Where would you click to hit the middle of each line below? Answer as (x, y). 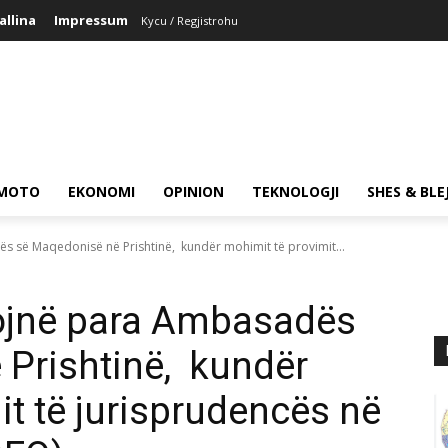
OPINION (193, 191)
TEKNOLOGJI (295, 191)
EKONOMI (101, 191)
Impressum (91, 20)
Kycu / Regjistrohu (189, 20)
